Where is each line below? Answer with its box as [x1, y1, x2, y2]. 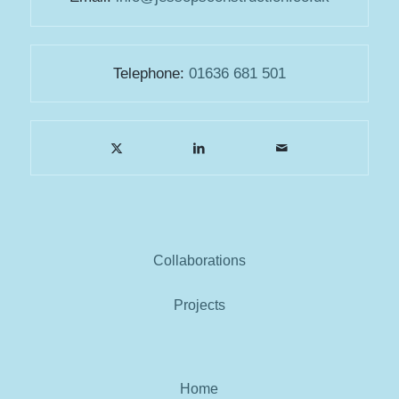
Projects [173, 297, 225, 313]
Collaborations [152, 253, 246, 269]
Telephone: [112, 65, 189, 82]
